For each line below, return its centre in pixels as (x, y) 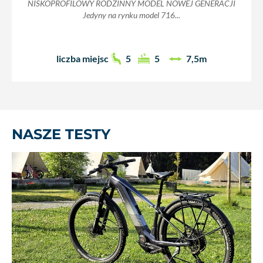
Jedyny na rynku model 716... (131, 15)
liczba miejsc (82, 59)
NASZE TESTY (61, 134)
